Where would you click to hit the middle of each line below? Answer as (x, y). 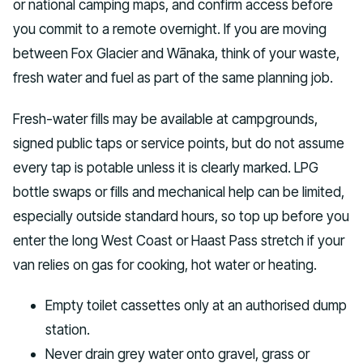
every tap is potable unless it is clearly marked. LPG (166, 167)
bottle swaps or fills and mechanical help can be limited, (179, 191)
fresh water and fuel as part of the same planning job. (173, 77)
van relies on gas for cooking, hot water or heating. (165, 264)
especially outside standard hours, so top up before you (181, 216)
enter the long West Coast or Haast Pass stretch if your (179, 240)
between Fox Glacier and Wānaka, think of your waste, (176, 53)
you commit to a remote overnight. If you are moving (170, 28)
